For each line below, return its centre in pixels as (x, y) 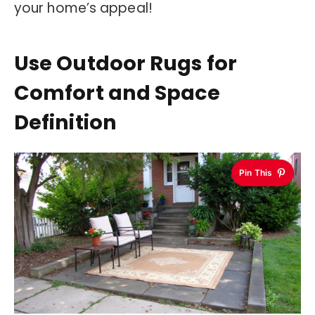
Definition (65, 123)
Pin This (256, 172)
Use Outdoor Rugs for (126, 64)
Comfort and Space (117, 93)
